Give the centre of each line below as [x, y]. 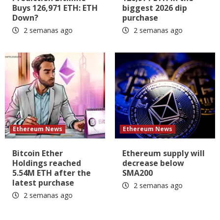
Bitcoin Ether [38, 153]
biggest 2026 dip [155, 8]
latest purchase [43, 183]
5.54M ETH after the [52, 173]
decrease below [153, 163]
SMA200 [137, 173]
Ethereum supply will [164, 153]
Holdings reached [47, 163]
